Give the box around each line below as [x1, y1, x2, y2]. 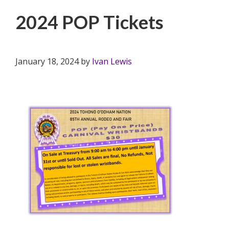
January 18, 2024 [15, 56, 79, 67]
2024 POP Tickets [15, 11, 164, 33]
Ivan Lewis [92, 56, 132, 67]
